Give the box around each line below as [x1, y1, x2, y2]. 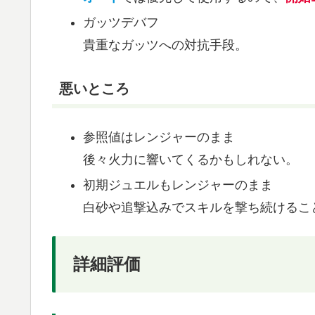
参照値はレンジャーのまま [82, 130, 235, 145]
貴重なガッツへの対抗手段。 [82, 38, 247, 53]
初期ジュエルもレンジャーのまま [82, 178, 273, 193]
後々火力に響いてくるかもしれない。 [82, 153, 298, 167]
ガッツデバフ [82, 15, 159, 30]
